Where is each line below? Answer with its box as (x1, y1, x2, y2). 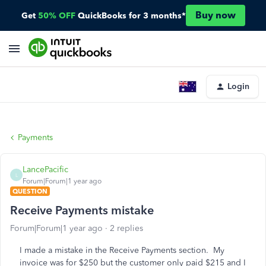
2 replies (110, 223, 143, 233)
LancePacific (23, 164, 68, 175)
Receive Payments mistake (10, 203, 154, 217)
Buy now (195, 9, 236, 21)
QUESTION (12, 187, 47, 195)
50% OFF (37, 10, 75, 21)
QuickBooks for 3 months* (77, 10, 186, 21)
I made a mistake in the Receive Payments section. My (20, 245, 224, 255)
